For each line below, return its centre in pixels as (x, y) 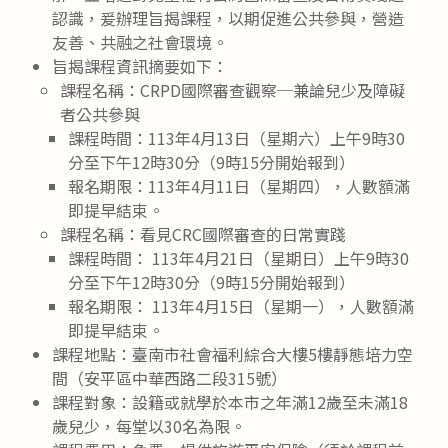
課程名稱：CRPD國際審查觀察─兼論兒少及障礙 (232, 89)
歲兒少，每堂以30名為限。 (149, 425)
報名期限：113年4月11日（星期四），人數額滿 (239, 185)
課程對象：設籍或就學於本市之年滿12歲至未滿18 (230, 401)
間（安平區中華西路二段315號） (169, 377)
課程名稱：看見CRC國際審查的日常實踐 (203, 233)
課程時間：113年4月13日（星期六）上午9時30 (236, 137)
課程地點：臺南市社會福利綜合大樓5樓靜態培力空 (232, 353)
